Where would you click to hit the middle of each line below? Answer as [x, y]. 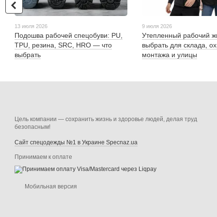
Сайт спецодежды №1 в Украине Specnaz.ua [76, 143]
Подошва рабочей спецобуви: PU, [69, 36]
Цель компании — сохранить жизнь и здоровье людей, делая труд [106, 119]
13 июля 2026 [31, 26]
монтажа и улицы [169, 55]
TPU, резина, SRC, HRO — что [63, 45]
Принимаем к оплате [43, 157]
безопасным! [32, 127]
